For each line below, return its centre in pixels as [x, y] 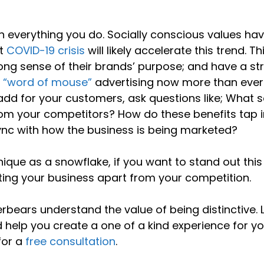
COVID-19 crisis [46, 50]
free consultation [71, 241]
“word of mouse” [48, 82]
